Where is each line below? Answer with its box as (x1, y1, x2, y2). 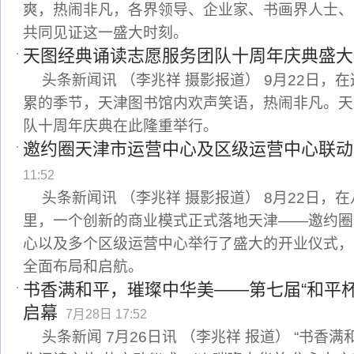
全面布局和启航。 (23, 258, 143, 275)
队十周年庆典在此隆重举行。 (23, 118, 218, 134)
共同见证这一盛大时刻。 (23, 24, 188, 41)
